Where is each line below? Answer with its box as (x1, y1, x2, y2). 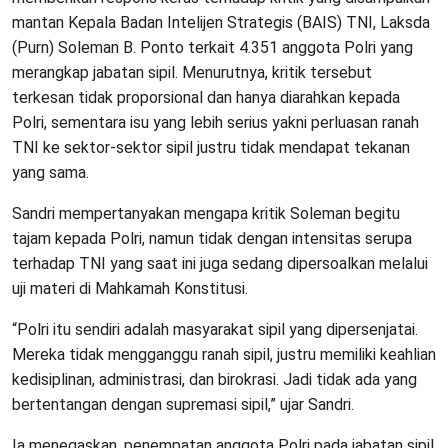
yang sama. (12, 163, 89, 183)
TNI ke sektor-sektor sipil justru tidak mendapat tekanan (12, 138, 410, 158)
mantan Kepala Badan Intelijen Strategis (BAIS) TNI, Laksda (12, 13, 430, 33)
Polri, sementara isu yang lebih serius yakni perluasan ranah (12, 113, 419, 133)
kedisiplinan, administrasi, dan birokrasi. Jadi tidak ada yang (12, 370, 417, 390)
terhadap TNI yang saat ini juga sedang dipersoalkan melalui (12, 254, 428, 274)
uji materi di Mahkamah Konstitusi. (12, 279, 248, 299)
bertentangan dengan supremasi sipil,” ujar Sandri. (12, 395, 354, 415)
